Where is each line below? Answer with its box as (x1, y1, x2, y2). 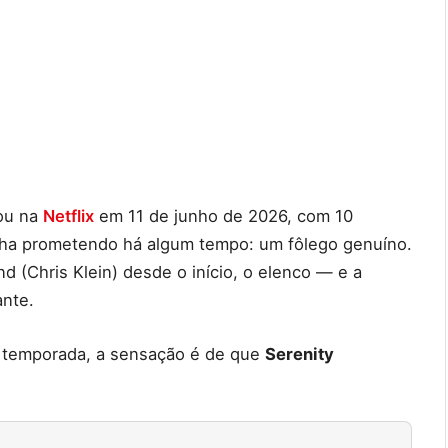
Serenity (265, 343, 334, 364)
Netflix (43, 206, 94, 227)
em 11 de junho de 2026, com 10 (94, 206, 353, 227)
